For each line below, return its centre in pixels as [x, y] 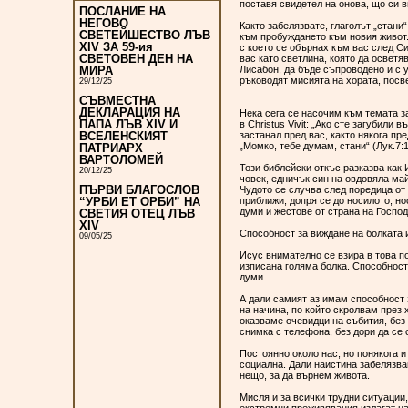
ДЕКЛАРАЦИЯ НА [130, 113]
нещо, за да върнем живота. [306, 375]
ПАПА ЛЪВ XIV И [128, 125]
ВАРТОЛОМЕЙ [121, 160]
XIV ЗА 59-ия [116, 47]
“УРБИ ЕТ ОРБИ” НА [140, 202]
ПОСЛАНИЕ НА [122, 12]
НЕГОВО [104, 24]
